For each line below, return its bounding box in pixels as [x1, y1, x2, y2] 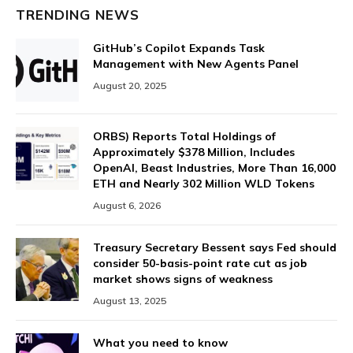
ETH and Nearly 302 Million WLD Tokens [93, 176, 314, 191]
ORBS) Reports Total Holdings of [93, 129, 276, 144]
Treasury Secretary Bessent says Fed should [93, 240, 336, 255]
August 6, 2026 [93, 199, 161, 212]
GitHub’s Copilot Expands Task [93, 41, 265, 56]
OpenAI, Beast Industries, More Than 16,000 [93, 161, 336, 176]
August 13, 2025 [93, 295, 166, 307]
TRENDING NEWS [16, 6, 140, 24]
